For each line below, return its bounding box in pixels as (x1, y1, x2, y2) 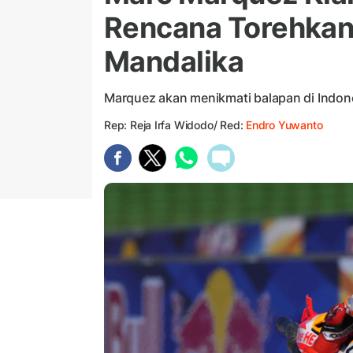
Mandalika (104, 44, 244, 80)
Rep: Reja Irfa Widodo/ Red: (104, 118, 247, 132)
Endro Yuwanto (246, 118, 323, 132)
